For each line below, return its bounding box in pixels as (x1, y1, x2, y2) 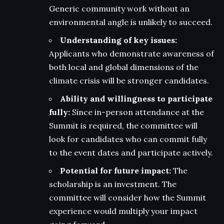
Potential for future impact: (60, 165, 171, 176)
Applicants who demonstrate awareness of (49, 48, 214, 59)
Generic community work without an (49, 3, 189, 14)
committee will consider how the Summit (49, 192, 206, 203)
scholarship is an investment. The (49, 179, 176, 189)
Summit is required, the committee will (49, 120, 197, 131)
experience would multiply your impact (49, 206, 197, 216)
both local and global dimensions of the (49, 62, 198, 72)
